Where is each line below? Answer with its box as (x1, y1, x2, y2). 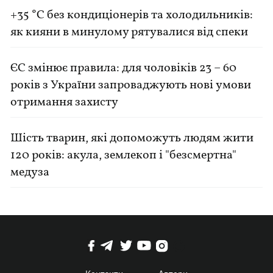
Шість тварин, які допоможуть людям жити (10, 130, 254, 147)
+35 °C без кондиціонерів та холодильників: (10, 7, 253, 24)
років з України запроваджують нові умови (10, 77, 252, 94)
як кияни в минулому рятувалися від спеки (10, 24, 249, 41)
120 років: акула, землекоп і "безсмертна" (10, 147, 237, 164)
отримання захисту (10, 94, 119, 111)
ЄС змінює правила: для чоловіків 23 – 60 (10, 60, 237, 77)
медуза (10, 164, 50, 181)
